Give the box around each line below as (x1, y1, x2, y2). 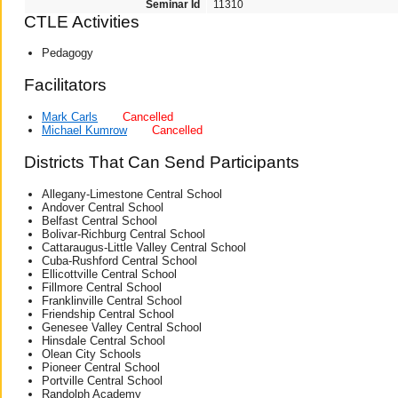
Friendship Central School (42, 306, 174, 321)
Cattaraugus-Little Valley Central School (42, 240, 246, 254)
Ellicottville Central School (42, 267, 177, 281)
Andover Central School (42, 200, 163, 214)
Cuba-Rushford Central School (42, 253, 197, 267)
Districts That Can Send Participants (24, 152, 299, 171)
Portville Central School (42, 373, 163, 387)
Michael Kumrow (42, 123, 127, 137)
